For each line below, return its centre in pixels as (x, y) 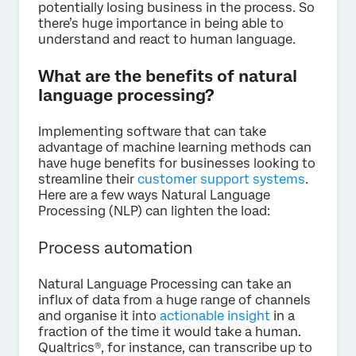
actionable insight (215, 316)
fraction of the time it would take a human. (170, 332)
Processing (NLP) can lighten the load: (154, 211)
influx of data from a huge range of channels (174, 300)
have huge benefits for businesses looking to (177, 164)
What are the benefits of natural (168, 77)
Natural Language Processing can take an (165, 284)
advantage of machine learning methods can (175, 148)
